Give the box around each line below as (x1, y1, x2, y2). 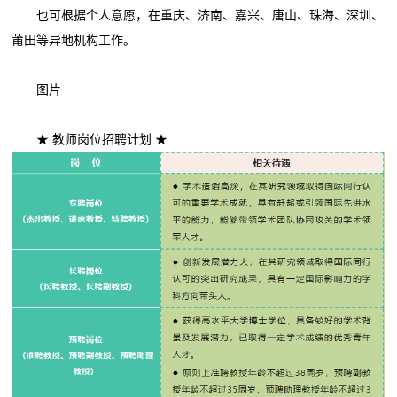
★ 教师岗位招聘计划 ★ (12, 132, 168, 146)
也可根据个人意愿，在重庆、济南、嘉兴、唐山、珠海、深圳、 (12, 8, 385, 22)
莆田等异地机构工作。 (12, 33, 136, 47)
